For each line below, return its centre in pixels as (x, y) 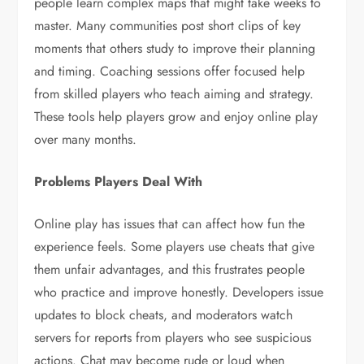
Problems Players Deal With (119, 182)
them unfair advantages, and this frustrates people (170, 269)
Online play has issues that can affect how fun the (170, 224)
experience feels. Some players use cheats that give (175, 247)
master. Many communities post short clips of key (168, 26)
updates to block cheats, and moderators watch (164, 315)
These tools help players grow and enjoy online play (176, 117)
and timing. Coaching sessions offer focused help (170, 71)
